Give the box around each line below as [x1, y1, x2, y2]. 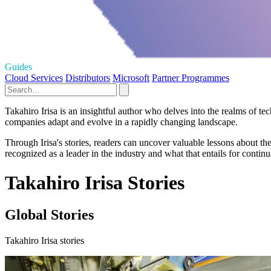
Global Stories [5, 207, 94, 223]
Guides [5, 61, 32, 72]
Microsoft [113, 72, 149, 83]
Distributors [65, 72, 110, 83]
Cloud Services [5, 72, 63, 83]
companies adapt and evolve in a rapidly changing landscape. [5, 116, 238, 127]
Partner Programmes [152, 72, 229, 83]
